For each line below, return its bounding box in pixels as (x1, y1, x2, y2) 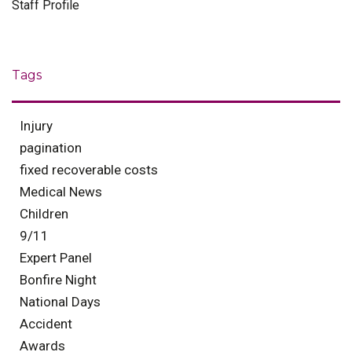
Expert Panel (20, 250, 92, 266)
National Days (20, 294, 101, 310)
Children (20, 206, 68, 222)
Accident (20, 316, 72, 332)
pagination (20, 140, 82, 156)
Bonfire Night (20, 272, 97, 288)
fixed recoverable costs (20, 162, 158, 178)
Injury (20, 118, 53, 134)
